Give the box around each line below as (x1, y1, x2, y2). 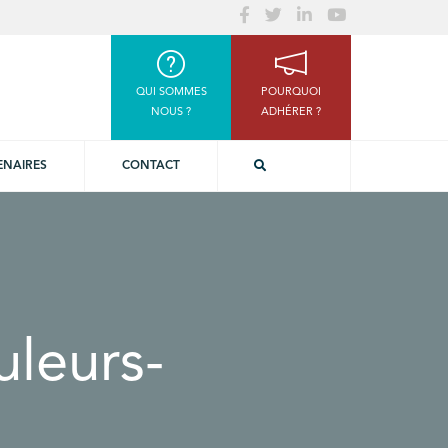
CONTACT (121, 160, 180, 173)
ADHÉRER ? (261, 107, 321, 118)
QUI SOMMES (135, 87, 207, 98)
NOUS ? (151, 107, 191, 118)
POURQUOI (261, 87, 321, 98)
